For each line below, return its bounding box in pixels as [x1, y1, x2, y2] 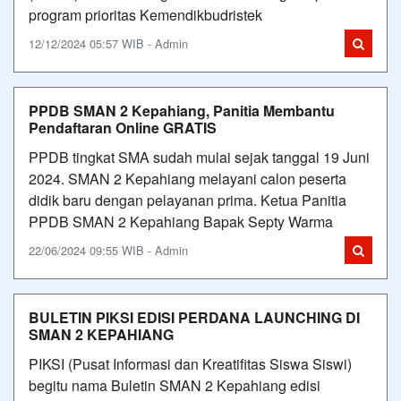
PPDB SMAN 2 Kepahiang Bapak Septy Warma [29, 210, 333, 232]
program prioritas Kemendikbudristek [29, 4, 262, 25]
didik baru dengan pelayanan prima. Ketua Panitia [29, 189, 346, 210]
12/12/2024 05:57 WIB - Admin [29, 34, 188, 52]
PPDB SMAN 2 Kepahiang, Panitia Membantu [29, 99, 335, 121]
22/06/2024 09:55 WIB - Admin [29, 241, 188, 259]
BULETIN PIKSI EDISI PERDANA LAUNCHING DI [29, 306, 360, 328]
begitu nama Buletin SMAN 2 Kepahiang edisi [29, 374, 320, 396]
